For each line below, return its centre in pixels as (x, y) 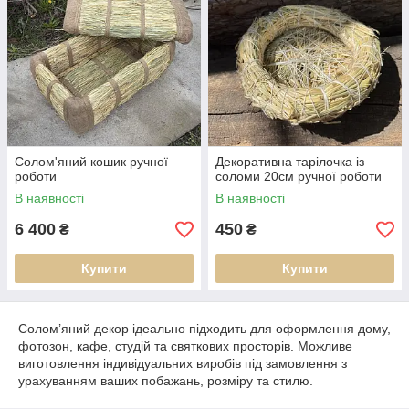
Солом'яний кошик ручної (91, 162)
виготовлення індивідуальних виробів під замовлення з (183, 363)
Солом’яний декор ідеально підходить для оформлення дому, (204, 329)
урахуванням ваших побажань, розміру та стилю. (166, 381)
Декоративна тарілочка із (290, 162)
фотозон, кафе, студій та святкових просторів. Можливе (185, 346)
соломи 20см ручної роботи (299, 176)
